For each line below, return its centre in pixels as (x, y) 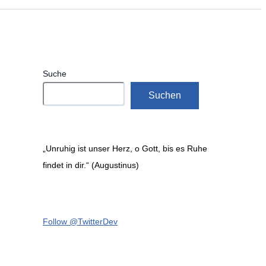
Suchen (165, 96)
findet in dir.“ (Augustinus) (91, 165)
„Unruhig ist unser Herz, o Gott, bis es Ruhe (125, 149)
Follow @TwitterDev (80, 221)
